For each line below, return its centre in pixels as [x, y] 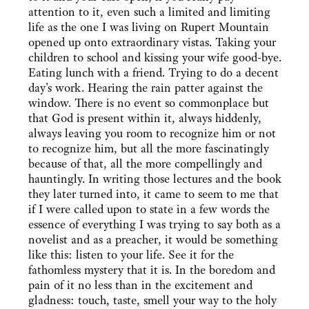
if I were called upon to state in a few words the [149, 209]
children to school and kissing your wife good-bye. [155, 58]
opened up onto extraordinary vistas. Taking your [152, 42]
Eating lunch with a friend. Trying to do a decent [153, 73]
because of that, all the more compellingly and [145, 164]
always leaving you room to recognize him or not [152, 133]
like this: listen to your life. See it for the [131, 255]
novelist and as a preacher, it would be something [153, 240]
